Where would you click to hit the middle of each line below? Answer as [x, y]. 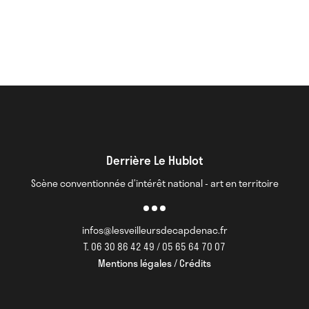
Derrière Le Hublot [154, 160]
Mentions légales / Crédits [154, 263]
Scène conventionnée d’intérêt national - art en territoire [154, 183]
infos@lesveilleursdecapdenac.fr [154, 230]
